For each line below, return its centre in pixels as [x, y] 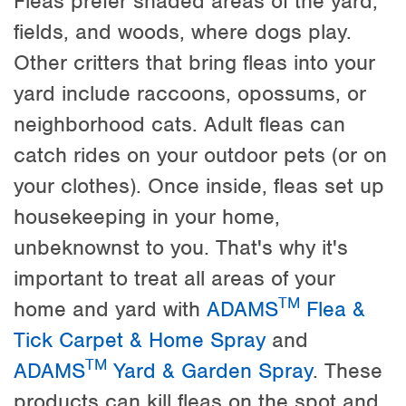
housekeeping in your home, [147, 216]
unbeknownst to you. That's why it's [181, 247]
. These [348, 370]
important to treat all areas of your [174, 278]
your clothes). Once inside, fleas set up [199, 185]
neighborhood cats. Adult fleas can [179, 124]
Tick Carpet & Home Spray [140, 339]
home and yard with [110, 309]
